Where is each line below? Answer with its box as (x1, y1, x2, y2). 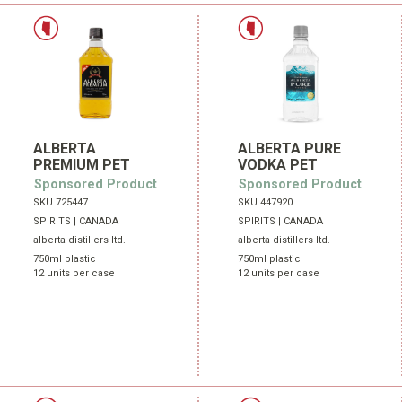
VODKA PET (237, 156, 318, 173)
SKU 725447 (32, 197, 88, 208)
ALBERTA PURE (237, 140, 341, 157)
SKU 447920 (237, 197, 293, 208)
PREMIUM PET (32, 156, 130, 173)
